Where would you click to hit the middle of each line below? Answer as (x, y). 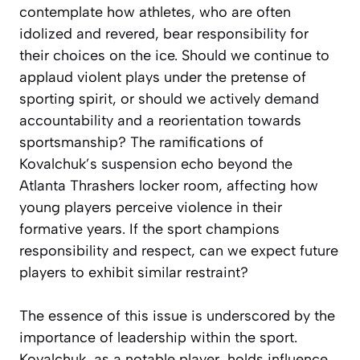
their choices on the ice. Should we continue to (174, 55)
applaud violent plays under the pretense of (163, 77)
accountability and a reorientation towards (160, 120)
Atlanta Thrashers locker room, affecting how (169, 185)
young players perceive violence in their (151, 207)
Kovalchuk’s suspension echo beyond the (156, 164)
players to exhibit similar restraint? (134, 272)
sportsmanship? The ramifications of (141, 142)
